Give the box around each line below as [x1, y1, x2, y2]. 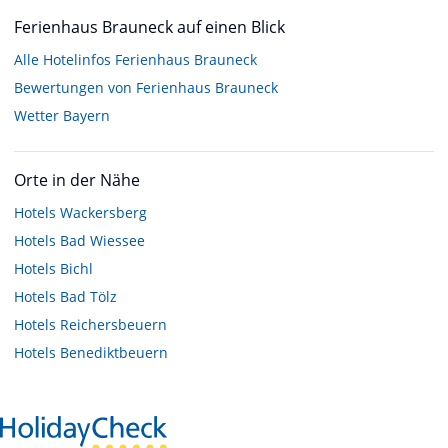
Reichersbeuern [60, 315, 167, 335]
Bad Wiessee [60, 231, 145, 251]
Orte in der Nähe [14, 169, 140, 192]
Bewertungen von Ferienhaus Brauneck [14, 78, 278, 98]
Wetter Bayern [14, 106, 110, 126]
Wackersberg [60, 203, 147, 223]
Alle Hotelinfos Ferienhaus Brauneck [14, 50, 257, 70]
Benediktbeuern [60, 343, 168, 363]
